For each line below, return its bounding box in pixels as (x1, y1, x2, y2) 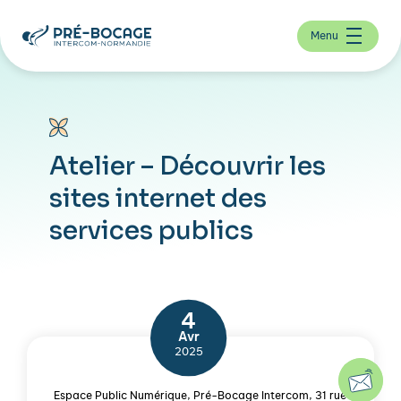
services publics (49, 215, 253, 246)
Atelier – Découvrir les (49, 150, 326, 182)
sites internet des (49, 183, 267, 214)
